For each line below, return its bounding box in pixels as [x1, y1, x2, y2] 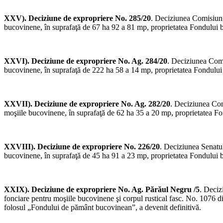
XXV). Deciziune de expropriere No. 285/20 [4, 14, 151, 23]
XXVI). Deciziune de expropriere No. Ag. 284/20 [4, 57, 167, 66]
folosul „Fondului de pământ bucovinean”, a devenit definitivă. [4, 203, 201, 212]
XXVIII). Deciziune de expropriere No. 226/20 [4, 142, 160, 151]
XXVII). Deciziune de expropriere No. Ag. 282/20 [4, 100, 170, 109]
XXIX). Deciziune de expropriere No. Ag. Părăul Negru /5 [4, 185, 200, 194]
